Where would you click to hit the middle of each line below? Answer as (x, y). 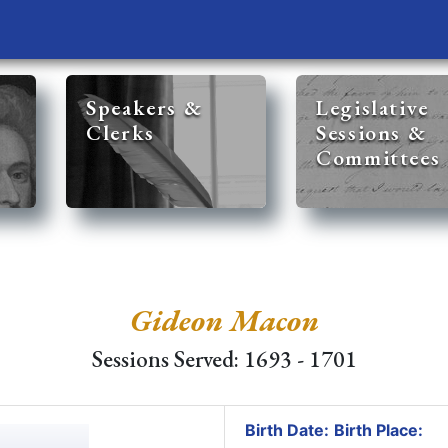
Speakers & (144, 107)
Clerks (120, 132)
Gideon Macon (224, 320)
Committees (378, 157)
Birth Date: (286, 430)
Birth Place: (378, 430)
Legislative (372, 107)
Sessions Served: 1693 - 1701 (224, 359)
